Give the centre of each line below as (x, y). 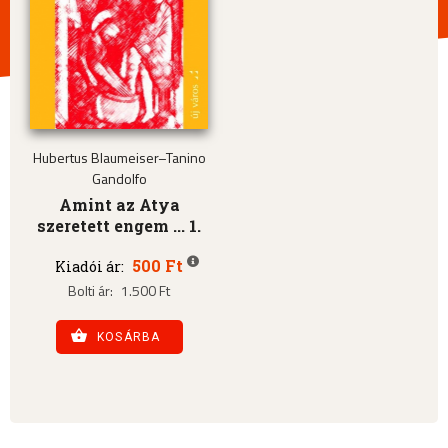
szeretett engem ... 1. (119, 226)
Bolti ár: (91, 291)
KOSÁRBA (128, 337)
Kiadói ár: (90, 267)
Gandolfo (119, 179)
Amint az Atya (119, 205)
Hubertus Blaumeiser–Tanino (119, 158)
